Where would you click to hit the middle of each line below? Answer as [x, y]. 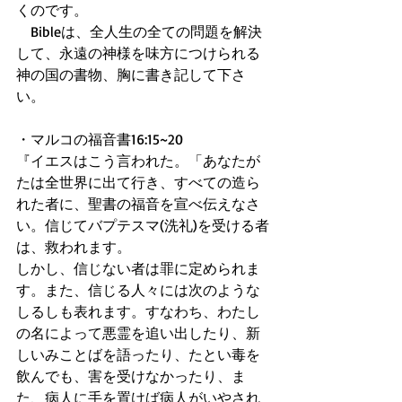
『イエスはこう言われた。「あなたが [138, 161]
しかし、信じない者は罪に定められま [138, 268]
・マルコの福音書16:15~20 [101, 139]
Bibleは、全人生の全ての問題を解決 [139, 31]
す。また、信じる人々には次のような [138, 290]
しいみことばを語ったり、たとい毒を [138, 354]
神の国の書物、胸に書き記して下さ [131, 74]
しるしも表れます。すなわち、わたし [138, 311]
